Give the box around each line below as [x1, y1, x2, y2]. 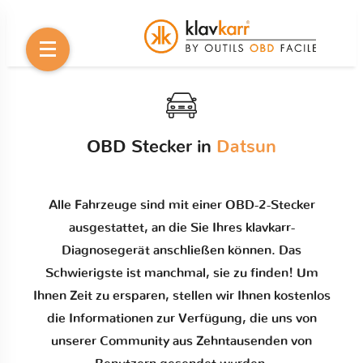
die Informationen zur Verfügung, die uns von [46, 311, 317, 325]
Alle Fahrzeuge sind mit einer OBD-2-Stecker [48, 198, 315, 211]
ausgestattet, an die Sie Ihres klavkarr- [68, 220, 295, 234]
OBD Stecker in [87, 137, 216, 156]
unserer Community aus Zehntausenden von [51, 334, 312, 348]
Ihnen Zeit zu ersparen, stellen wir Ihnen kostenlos [32, 288, 331, 302]
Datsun [216, 137, 276, 156]
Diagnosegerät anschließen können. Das [62, 243, 301, 257]
